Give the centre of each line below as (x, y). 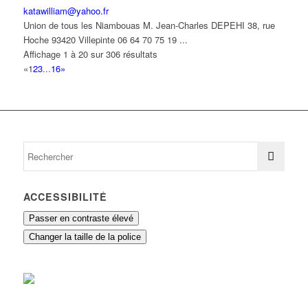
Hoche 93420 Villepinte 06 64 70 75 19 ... (105, 40)
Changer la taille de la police (85, 237)
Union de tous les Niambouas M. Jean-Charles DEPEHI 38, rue (149, 25)
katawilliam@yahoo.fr (66, 11)
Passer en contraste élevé (81, 219)
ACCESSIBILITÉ (65, 197)
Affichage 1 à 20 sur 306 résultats (90, 54)
